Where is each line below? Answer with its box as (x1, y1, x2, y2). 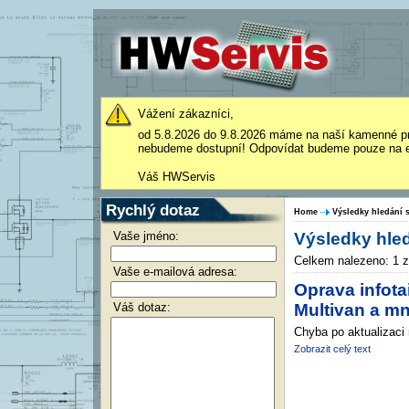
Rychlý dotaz (106, 201, 200, 219)
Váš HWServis (138, 170, 215, 184)
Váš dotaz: (113, 300, 171, 314)
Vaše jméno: (113, 229, 179, 243)
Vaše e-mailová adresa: (113, 265, 237, 278)
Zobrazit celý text (294, 343, 371, 354)
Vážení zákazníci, (138, 107, 234, 121)
